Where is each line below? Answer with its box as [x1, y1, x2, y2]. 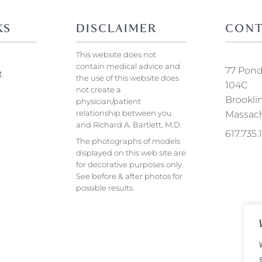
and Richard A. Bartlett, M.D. [75, 119, 182, 129]
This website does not [75, 49, 156, 59]
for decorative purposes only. [75, 159, 184, 169]
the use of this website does [75, 73, 179, 82]
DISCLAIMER [75, 23, 157, 35]
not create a [75, 84, 121, 94]
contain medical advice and [75, 61, 180, 71]
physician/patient [75, 96, 141, 106]
